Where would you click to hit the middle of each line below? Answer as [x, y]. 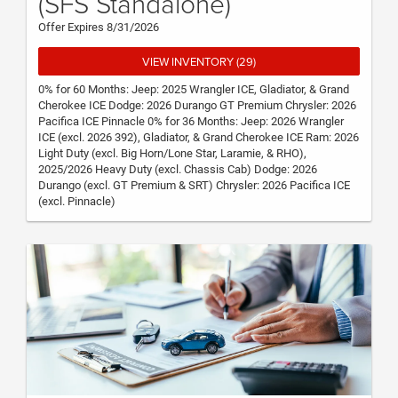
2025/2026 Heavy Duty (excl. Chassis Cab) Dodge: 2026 [178, 169]
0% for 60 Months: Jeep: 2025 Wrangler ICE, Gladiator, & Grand [194, 89]
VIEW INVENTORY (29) [199, 62]
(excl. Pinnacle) [77, 201]
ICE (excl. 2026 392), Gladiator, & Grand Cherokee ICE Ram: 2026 [199, 137]
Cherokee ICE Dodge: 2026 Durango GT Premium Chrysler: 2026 [197, 105]
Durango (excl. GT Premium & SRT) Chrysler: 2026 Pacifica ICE [194, 185]
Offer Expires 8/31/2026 [99, 28]
